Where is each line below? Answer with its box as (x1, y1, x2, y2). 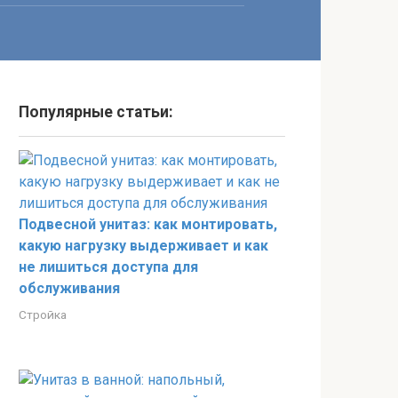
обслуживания (19, 280, 120, 297)
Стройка (19, 307, 67, 322)
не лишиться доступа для (19, 259, 198, 275)
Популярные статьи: (19, 103, 173, 121)
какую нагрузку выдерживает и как (19, 237, 268, 254)
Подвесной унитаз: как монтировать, (19, 216, 277, 233)
